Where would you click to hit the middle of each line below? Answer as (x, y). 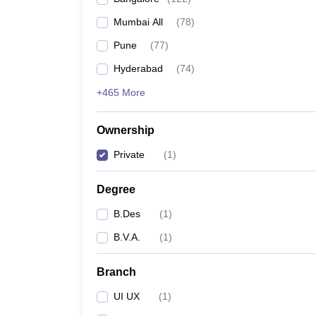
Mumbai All (138, 22)
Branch (116, 272)
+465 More (121, 92)
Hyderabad (138, 68)
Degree (116, 189)
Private (129, 154)
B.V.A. (127, 237)
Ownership (126, 130)
